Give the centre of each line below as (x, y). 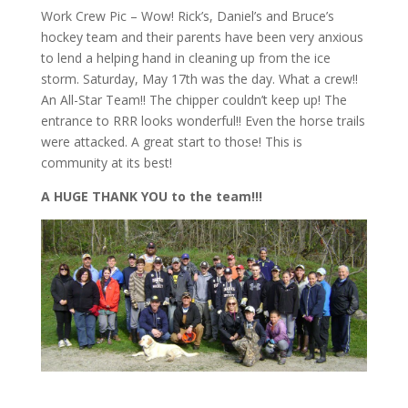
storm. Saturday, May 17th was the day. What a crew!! (199, 78)
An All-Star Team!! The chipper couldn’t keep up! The (194, 99)
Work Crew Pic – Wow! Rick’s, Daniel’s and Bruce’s (187, 15)
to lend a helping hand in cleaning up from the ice (185, 57)
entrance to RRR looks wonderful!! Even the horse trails (203, 120)
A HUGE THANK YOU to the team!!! (151, 196)
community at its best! (106, 162)
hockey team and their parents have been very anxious (202, 36)
